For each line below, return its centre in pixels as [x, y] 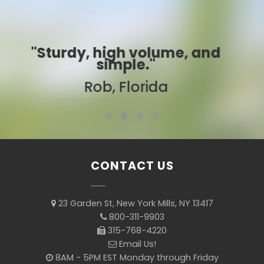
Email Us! [137, 244]
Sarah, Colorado [153, 75]
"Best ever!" [153, 53]
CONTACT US [132, 166]
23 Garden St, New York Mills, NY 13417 [134, 204]
